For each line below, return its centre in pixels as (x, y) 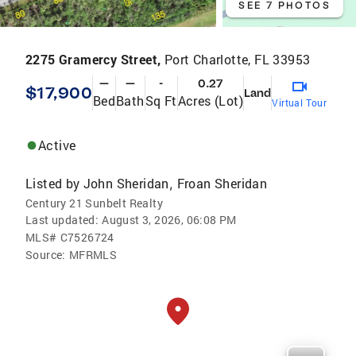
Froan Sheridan (222, 183)
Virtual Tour (300, 102)
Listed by (53, 183)
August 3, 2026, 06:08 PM (169, 219)
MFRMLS (93, 254)
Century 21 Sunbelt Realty (94, 203)
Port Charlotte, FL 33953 (237, 59)
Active (57, 145)
